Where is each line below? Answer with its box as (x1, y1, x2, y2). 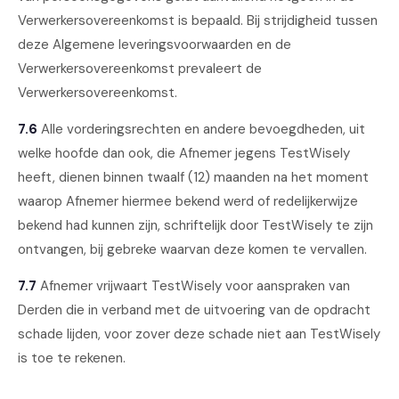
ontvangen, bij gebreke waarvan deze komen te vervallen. (18, 240, 367, 258)
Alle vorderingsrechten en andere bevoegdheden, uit (37, 120, 365, 138)
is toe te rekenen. (18, 349, 126, 367)
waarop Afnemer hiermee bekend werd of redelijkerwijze (18, 192, 358, 210)
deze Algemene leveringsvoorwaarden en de (18, 36, 291, 53)
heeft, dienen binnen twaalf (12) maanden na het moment (18, 168, 369, 186)
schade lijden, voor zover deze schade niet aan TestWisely (18, 325, 380, 343)
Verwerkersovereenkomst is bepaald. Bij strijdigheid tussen (18, 12, 378, 29)
